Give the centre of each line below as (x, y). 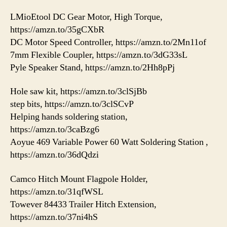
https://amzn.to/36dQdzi (54, 155)
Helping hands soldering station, (69, 117)
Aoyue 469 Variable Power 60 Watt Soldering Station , (109, 142)
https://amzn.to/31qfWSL (57, 192)
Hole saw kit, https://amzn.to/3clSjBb (79, 92)
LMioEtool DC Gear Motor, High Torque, (86, 17)
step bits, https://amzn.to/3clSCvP (72, 104)
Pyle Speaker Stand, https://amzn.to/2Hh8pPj (92, 67)
